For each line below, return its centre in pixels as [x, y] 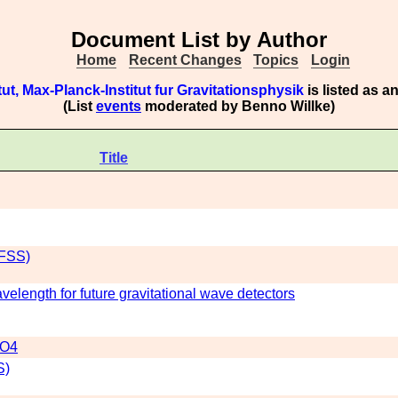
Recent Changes [185, 60]
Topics [276, 60]
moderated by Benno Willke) [238, 106]
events [119, 106]
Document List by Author [199, 40]
